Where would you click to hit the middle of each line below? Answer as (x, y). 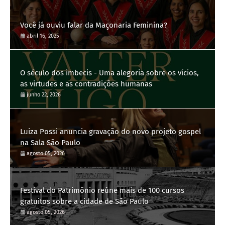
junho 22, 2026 (44, 94)
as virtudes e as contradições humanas (86, 84)
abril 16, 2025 (43, 36)
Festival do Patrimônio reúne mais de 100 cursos (102, 190)
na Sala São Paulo (50, 142)
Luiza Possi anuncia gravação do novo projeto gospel (110, 131)
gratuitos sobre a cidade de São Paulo (84, 201)
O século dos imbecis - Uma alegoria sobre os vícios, (109, 73)
